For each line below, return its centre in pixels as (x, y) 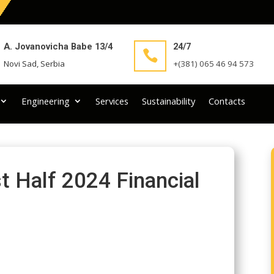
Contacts (227, 101)
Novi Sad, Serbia (35, 63)
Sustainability (169, 101)
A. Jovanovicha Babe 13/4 (58, 46)
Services (112, 101)
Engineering (46, 101)
